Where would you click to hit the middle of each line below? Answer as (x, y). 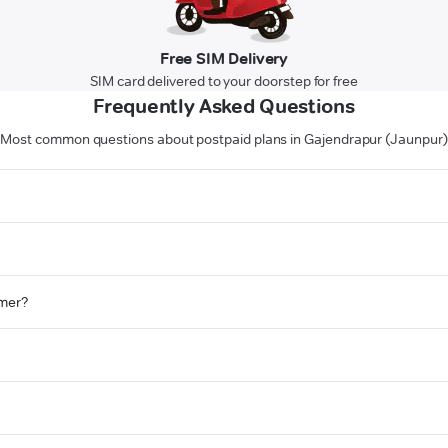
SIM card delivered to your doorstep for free (224, 81)
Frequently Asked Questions (224, 106)
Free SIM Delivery (224, 59)
